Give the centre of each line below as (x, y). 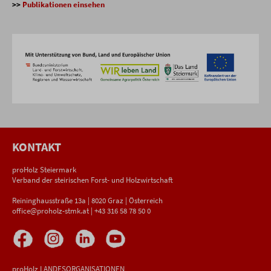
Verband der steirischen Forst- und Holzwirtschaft (93, 180)
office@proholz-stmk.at (51, 211)
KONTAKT (37, 147)
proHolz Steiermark (44, 169)
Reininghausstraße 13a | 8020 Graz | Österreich (87, 200)
